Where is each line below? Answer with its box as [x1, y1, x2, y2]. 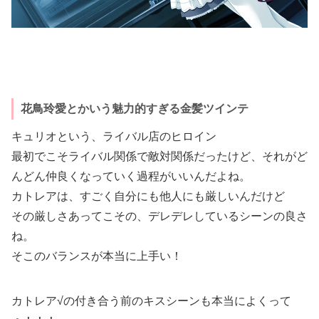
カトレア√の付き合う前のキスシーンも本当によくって [11, 295, 291, 308]
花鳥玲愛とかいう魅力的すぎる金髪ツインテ [21, 102, 249, 115]
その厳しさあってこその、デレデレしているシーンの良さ [11, 210, 308, 223]
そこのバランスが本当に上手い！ [11, 250, 182, 263]
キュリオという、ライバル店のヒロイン [11, 130, 216, 143]
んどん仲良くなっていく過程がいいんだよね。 [11, 170, 251, 183]
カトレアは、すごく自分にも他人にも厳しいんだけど [11, 190, 285, 203]
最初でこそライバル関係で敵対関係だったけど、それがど [11, 150, 308, 163]
